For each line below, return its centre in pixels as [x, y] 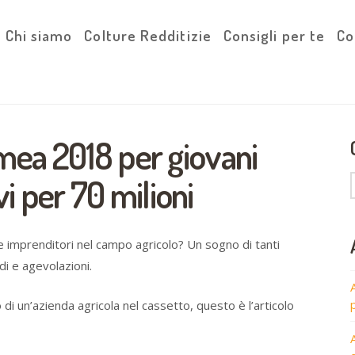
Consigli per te [274, 35]
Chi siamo [39, 35]
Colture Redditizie [148, 35]
